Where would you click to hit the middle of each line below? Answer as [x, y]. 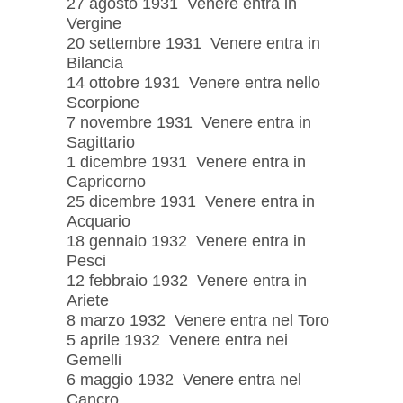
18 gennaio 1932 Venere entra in [186, 241]
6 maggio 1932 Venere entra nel [184, 379]
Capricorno [106, 181]
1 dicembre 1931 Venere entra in [186, 161]
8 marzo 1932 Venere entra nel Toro [198, 320]
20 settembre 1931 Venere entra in [193, 43]
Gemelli [94, 359]
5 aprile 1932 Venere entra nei [177, 340]
